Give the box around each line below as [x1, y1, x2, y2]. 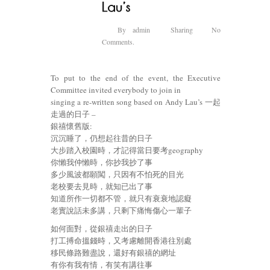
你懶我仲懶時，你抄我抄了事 [51, 157, 152, 168]
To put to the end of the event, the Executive [51, 72, 221, 84]
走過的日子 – [51, 108, 96, 120]
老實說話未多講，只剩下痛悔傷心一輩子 [51, 205, 192, 216]
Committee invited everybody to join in [51, 84, 181, 96]
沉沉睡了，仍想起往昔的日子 [51, 133, 152, 144]
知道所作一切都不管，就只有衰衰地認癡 [51, 193, 192, 204]
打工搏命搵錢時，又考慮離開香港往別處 [51, 235, 192, 246]
